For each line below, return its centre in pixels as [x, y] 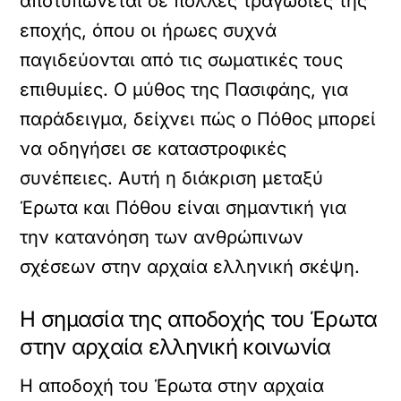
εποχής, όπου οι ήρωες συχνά [149, 30]
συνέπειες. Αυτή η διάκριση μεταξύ [172, 178]
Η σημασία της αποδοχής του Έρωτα [199, 319]
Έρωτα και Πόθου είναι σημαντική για [183, 208]
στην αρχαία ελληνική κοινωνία [175, 347]
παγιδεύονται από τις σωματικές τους [182, 60]
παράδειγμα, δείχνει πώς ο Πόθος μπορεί [198, 119]
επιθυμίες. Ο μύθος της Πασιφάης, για [184, 90]
